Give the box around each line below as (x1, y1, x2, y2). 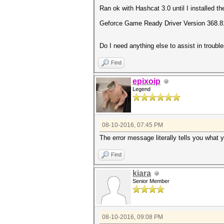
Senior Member (132, 178, 169, 184)
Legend (132, 86, 150, 92)
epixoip (132, 77, 160, 85)
